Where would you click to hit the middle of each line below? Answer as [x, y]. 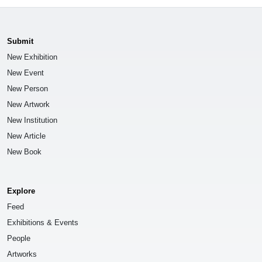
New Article [26, 136]
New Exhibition [32, 57]
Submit [20, 42]
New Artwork [28, 105]
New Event [25, 73]
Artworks [22, 254]
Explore [21, 191]
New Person [27, 89]
